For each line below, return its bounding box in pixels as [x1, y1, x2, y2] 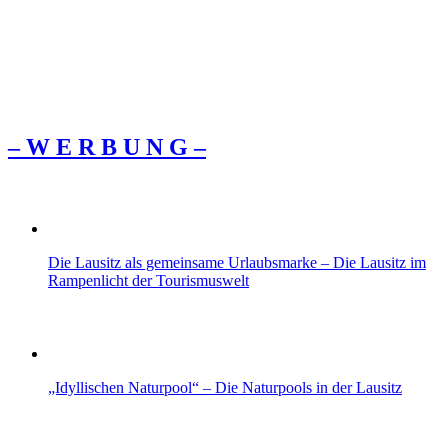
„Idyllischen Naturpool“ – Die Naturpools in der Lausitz [48, 378, 402, 396]
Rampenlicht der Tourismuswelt [48, 271, 249, 289]
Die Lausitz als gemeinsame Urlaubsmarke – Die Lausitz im [48, 253, 426, 271]
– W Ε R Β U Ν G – [8, 133, 206, 160]
